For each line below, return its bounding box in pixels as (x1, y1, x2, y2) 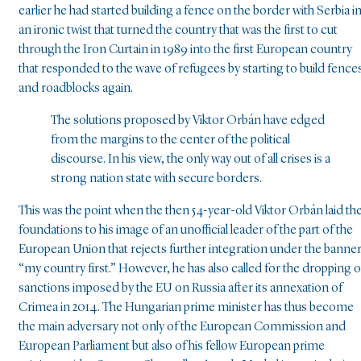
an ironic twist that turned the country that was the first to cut (19, 24, 338, 38)
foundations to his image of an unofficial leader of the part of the (19, 224, 353, 238)
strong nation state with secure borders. (51, 172, 262, 186)
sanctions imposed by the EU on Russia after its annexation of (19, 282, 342, 296)
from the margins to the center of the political (51, 134, 290, 147)
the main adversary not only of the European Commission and (19, 321, 346, 334)
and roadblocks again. (19, 82, 133, 96)
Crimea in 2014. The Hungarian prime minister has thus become (19, 301, 354, 315)
